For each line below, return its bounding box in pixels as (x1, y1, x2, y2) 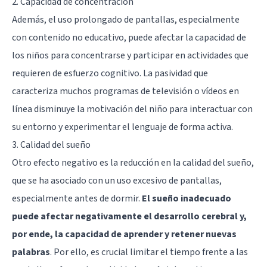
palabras (12, 246, 50, 259)
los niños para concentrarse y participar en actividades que (12, 49, 249, 63)
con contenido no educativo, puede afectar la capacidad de (12, 31, 246, 45)
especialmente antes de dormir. (12, 192, 142, 206)
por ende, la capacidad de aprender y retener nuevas (12, 228, 237, 241)
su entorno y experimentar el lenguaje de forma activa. (12, 120, 233, 134)
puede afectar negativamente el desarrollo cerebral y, (12, 210, 247, 223)
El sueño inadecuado (142, 192, 231, 206)
